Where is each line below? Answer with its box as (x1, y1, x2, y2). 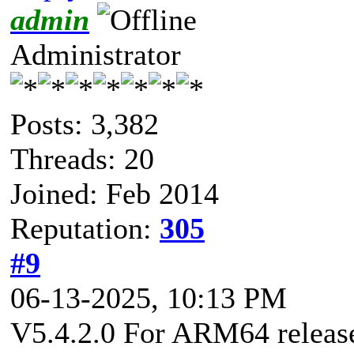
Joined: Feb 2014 (10, 176, 219, 210)
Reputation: (10, 211, 160, 245)
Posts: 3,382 (10, 107, 159, 141)
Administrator (10, 37, 181, 71)
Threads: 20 (10, 141, 154, 175)
